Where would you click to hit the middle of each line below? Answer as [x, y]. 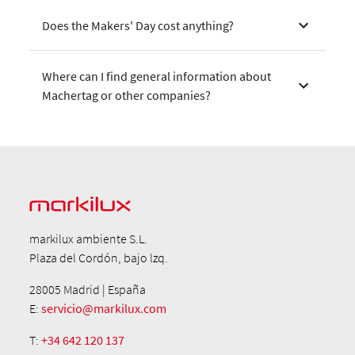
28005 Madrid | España [88, 290]
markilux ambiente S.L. [89, 239]
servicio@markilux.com [104, 309]
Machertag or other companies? [127, 95]
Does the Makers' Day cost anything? [138, 25]
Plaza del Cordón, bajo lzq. [99, 258]
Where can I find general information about [157, 76]
